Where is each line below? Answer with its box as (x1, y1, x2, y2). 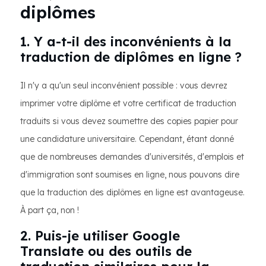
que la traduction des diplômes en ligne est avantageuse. (20, 187, 245, 198)
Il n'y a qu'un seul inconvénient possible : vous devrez (20, 80, 227, 91)
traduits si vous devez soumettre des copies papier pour (20, 116, 238, 126)
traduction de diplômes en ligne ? (20, 49, 242, 65)
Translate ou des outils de (20, 243, 192, 259)
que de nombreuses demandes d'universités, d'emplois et (20, 151, 244, 162)
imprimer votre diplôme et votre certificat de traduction (20, 98, 236, 109)
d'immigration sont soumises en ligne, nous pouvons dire (20, 169, 239, 180)
